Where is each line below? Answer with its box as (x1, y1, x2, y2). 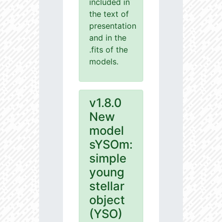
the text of (89, 9, 129, 19)
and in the (89, 33, 126, 43)
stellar (89, 179, 124, 194)
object (89, 193, 125, 208)
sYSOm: (89, 137, 133, 152)
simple (89, 151, 126, 166)
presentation (89, 21, 136, 31)
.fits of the (89, 45, 128, 55)
